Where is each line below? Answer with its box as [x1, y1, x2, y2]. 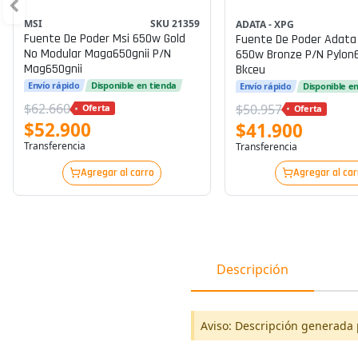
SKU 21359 [150, 17, 201, 31]
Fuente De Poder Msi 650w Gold [23, 30, 185, 48]
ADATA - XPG [235, 17, 294, 31]
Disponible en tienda [91, 79, 177, 92]
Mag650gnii [23, 61, 82, 78]
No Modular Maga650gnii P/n [23, 46, 171, 63]
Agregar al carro [81, 165, 154, 180]
